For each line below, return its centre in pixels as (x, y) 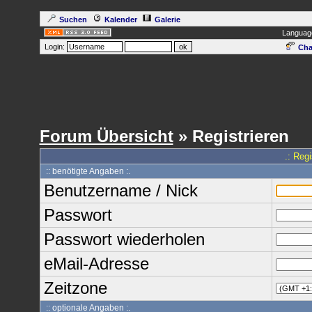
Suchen (73, 19)
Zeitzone (75, 288)
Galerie (167, 19)
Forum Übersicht (106, 136)
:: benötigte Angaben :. (87, 171)
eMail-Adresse (96, 264)
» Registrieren (231, 136)
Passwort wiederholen (124, 239)
